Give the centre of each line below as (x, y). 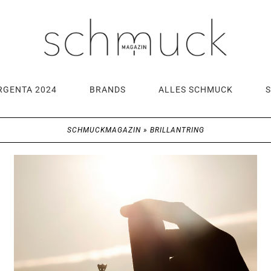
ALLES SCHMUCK (196, 89)
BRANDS (108, 89)
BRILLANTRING (177, 130)
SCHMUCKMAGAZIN (104, 130)
